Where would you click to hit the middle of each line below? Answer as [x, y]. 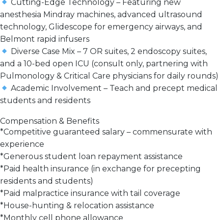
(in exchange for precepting [145, 168]
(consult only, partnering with [149, 64]
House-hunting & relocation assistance [79, 205]
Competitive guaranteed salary [64, 132]
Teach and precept [147, 88]
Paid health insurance [46, 168]
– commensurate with [168, 132]
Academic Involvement [56, 88]
